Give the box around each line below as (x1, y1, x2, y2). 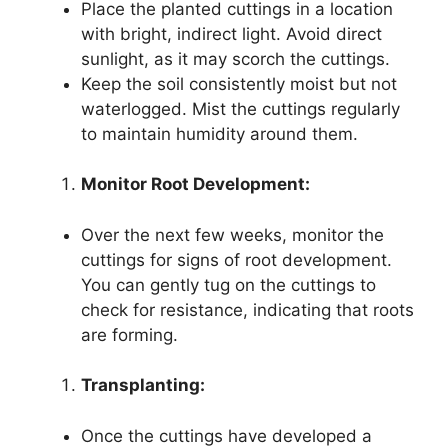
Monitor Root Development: (81, 174, 310, 195)
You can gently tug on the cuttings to (81, 274, 376, 295)
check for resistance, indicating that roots (81, 299, 414, 320)
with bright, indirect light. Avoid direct (81, 23, 382, 44)
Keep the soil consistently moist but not (81, 73, 397, 94)
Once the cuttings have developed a (81, 425, 372, 446)
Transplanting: (81, 375, 205, 396)
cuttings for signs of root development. (81, 249, 392, 270)
